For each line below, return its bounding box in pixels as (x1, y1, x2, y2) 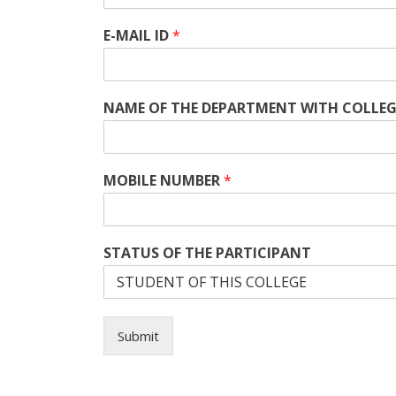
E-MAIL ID (103, 26, 172, 45)
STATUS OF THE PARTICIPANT (103, 243, 311, 263)
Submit (118, 327, 159, 345)
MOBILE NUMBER (103, 171, 224, 190)
